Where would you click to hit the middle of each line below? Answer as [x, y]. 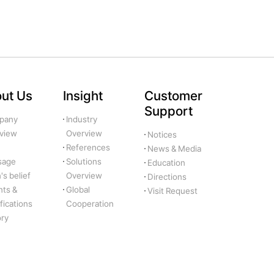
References [88, 148]
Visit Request [172, 191]
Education [166, 163]
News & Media [174, 149]
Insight [83, 96]
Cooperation [90, 204]
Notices [162, 135]
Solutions [83, 162]
